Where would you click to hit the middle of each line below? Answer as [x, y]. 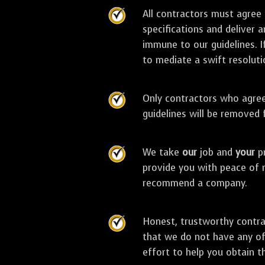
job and [216, 152]
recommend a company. [195, 183]
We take [163, 152]
